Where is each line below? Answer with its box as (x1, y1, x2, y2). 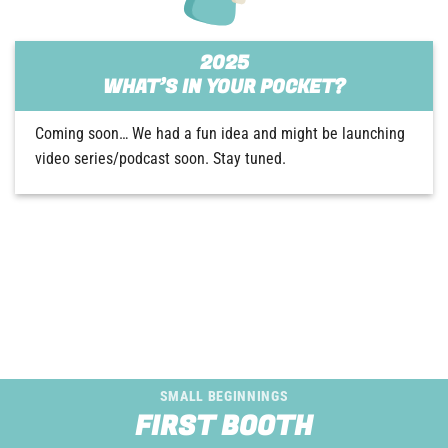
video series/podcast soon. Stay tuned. (35, 149, 290, 168)
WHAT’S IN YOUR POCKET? (103, 73, 345, 102)
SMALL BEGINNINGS (159, 387, 289, 404)
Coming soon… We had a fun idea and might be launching (35, 124, 405, 143)
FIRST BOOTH (135, 406, 313, 446)
